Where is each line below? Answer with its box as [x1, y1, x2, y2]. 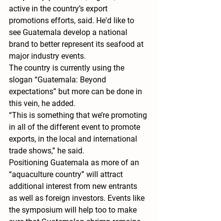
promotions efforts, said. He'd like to [9, 16, 136, 26]
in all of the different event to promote [9, 122, 142, 132]
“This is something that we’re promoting [9, 110, 149, 120]
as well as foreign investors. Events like [9, 193, 147, 203]
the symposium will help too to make [9, 205, 139, 215]
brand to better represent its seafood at [9, 39, 146, 49]
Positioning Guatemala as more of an [9, 158, 141, 168]
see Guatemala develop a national [9, 28, 129, 37]
